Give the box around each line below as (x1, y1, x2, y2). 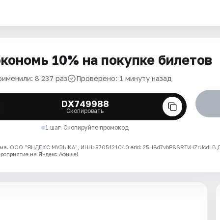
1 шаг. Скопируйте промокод (45, 124, 129, 131)
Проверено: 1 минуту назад (76, 74, 172, 82)
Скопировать (66, 107, 104, 114)
